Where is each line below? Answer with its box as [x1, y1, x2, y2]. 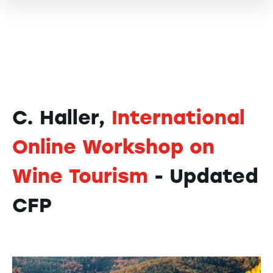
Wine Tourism [12, 165, 148, 188]
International [112, 106, 245, 129]
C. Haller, [12, 106, 112, 129]
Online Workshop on [12, 135, 214, 158]
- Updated [148, 165, 258, 188]
